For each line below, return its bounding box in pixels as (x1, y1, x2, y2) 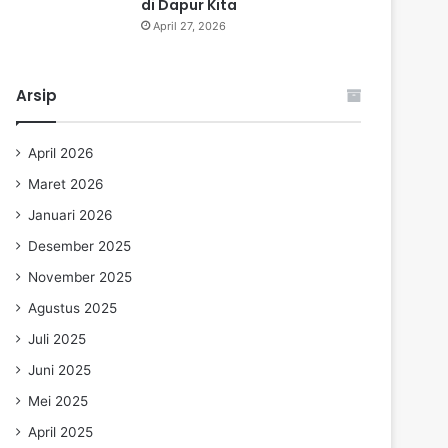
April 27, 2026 (153, 18, 226, 33)
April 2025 (28, 423, 93, 440)
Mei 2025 (28, 392, 88, 409)
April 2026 (28, 144, 94, 161)
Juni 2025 (28, 361, 91, 378)
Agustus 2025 (28, 299, 117, 316)
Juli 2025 (28, 330, 86, 347)
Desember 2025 (28, 237, 131, 254)
